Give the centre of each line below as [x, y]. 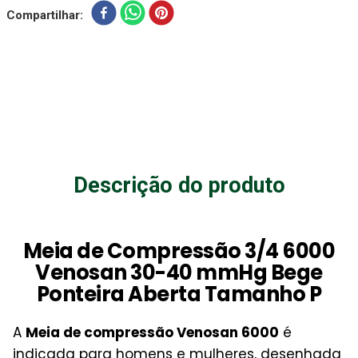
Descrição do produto [179, 185]
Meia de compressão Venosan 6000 [152, 332]
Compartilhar [43, 16]
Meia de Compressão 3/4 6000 [179, 251]
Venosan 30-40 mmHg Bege [179, 272]
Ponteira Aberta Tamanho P [179, 294]
